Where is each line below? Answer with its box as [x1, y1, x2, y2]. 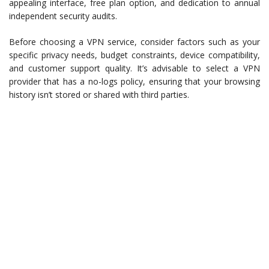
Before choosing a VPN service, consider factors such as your [9, 36, 260, 47]
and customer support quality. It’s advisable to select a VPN [9, 62, 260, 74]
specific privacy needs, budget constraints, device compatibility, [9, 49, 260, 61]
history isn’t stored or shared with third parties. [9, 89, 189, 100]
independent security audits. [9, 10, 117, 22]
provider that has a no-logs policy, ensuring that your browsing [9, 76, 260, 87]
